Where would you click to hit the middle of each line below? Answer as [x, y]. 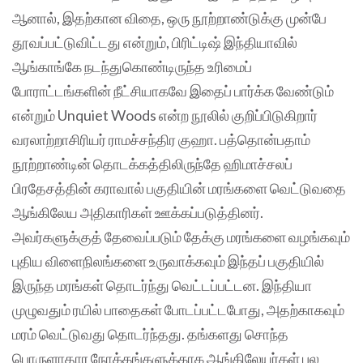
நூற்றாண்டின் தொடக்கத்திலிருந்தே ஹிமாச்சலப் [152, 163]
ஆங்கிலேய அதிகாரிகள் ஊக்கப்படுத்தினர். [138, 212]
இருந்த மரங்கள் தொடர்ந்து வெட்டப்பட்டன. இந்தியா [162, 285]
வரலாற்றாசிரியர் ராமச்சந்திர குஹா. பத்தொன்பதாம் [161, 139]
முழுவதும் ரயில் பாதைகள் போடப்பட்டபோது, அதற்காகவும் [178, 309]
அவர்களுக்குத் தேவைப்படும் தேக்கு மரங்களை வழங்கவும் [181, 236]
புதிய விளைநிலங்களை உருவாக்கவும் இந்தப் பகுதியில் [168, 261]
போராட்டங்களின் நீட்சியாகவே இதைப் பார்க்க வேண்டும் [173, 90]
